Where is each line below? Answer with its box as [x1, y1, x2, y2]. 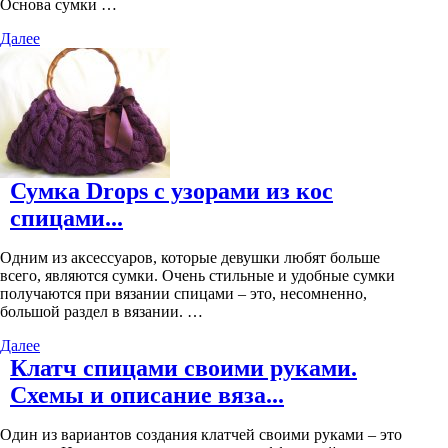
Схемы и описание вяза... [10, 382, 284, 409]
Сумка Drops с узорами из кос [10, 178, 333, 205]
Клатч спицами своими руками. [10, 355, 357, 382]
